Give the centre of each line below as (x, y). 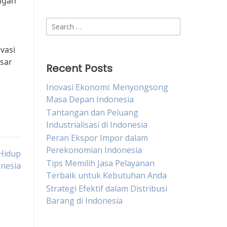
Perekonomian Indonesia (94, 150)
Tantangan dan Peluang (92, 112)
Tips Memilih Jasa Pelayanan (100, 163)
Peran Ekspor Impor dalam (97, 138)
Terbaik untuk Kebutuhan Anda (106, 175)
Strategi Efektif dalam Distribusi (107, 188)
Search (59, 23)
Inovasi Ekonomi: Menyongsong (107, 87)
